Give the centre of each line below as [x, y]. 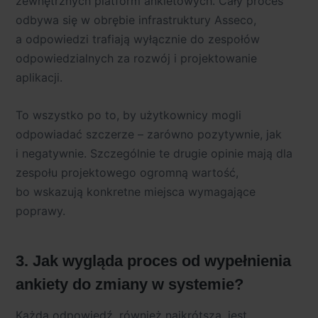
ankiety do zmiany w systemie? [130, 284]
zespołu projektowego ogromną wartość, [127, 173]
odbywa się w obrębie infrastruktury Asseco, [136, 20]
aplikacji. [39, 77]
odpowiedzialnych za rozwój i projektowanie [136, 58]
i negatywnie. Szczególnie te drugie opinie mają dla [154, 154]
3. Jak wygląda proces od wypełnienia [153, 261]
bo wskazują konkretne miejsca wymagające [136, 192]
